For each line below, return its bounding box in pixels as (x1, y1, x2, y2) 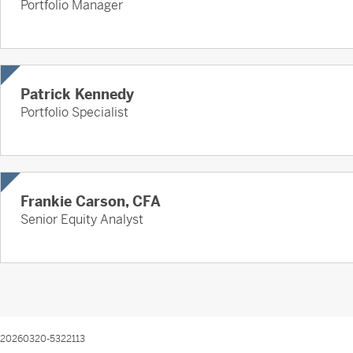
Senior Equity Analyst (20, 211, 143, 229)
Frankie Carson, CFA (20, 192, 161, 211)
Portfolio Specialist (20, 104, 128, 121)
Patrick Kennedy (20, 85, 134, 104)
